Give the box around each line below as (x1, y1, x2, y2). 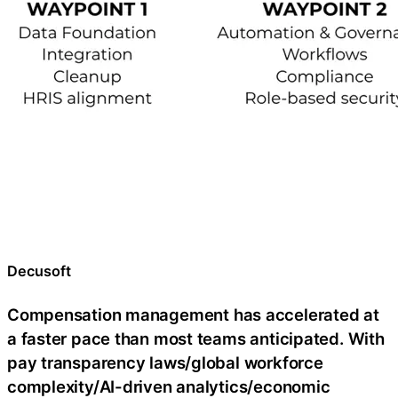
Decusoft (7, 262, 71, 281)
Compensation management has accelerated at (7, 305, 379, 325)
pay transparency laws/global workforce (7, 353, 323, 373)
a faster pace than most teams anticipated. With (7, 329, 385, 349)
